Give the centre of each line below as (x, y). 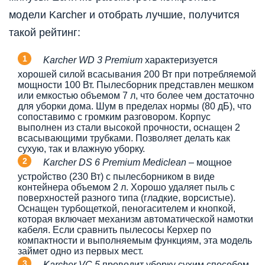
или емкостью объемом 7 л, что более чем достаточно (136, 95)
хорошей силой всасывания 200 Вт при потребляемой (137, 74)
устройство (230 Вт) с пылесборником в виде (116, 176)
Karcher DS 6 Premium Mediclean (115, 162)
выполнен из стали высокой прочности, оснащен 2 (129, 127)
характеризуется (180, 60)
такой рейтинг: (45, 32)
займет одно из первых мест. (80, 251)
